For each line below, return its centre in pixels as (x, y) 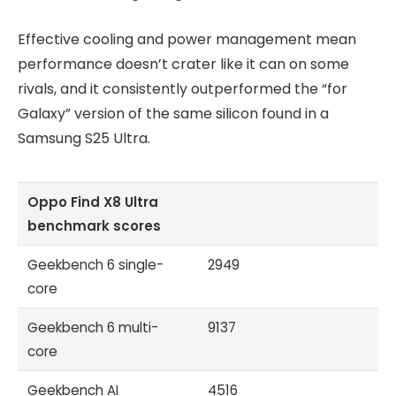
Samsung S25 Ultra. (84, 138)
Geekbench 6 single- (96, 264)
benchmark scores (95, 225)
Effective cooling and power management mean (187, 39)
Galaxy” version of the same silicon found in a (173, 113)
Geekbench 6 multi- (93, 327)
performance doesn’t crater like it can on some (183, 64)
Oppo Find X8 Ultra (93, 202)
